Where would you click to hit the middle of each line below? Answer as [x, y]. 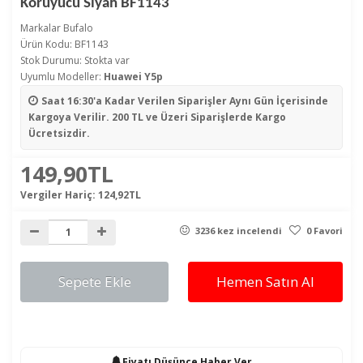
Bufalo [78, 28]
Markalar [42, 28]
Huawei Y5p [133, 76]
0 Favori [323, 230]
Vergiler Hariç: [59, 194]
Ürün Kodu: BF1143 [64, 44]
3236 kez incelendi [241, 230]
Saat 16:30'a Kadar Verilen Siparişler [135, 100]
